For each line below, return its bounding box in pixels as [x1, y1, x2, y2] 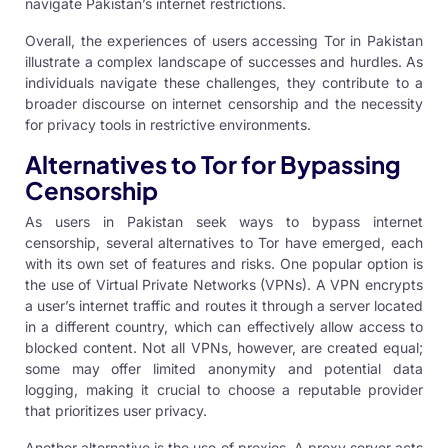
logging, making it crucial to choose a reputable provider [25, 381, 423, 399]
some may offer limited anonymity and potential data [25, 360, 423, 378]
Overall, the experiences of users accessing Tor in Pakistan [25, 32, 423, 50]
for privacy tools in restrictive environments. [25, 116, 311, 134]
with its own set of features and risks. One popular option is [25, 255, 423, 273]
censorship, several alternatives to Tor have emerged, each [25, 234, 423, 252]
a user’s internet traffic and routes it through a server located [25, 297, 423, 315]
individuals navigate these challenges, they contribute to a [25, 74, 423, 92]
